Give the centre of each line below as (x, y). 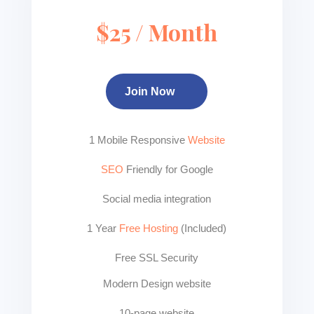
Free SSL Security (157, 258)
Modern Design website (157, 284)
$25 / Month (157, 32)
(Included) (203, 228)
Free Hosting (149, 228)
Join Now (150, 91)
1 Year (103, 228)
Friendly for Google (169, 169)
